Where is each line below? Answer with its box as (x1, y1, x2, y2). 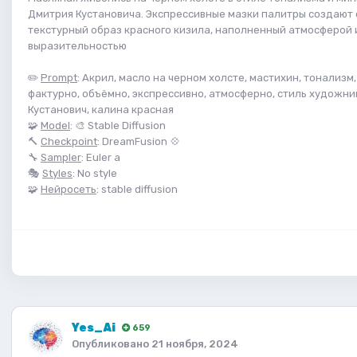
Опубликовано (72, 338, 151, 350)
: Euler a (81, 151, 120, 164)
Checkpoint (41, 135, 97, 148)
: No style (73, 167, 117, 180)
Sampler (41, 151, 81, 164)
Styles (42, 167, 73, 180)
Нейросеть (41, 183, 96, 196)
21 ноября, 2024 (151, 338, 238, 350)
